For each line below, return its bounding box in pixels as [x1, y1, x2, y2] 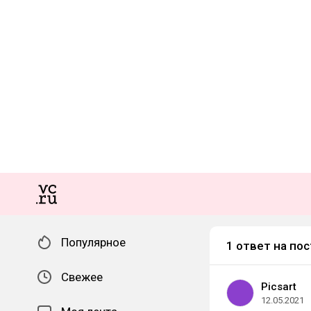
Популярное [61, 235, 126, 249]
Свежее [61, 270, 103, 284]
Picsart [261, 280, 296, 293]
